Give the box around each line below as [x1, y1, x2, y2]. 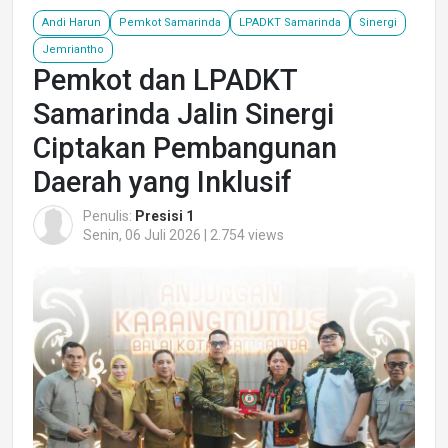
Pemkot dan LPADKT [33, 62, 297, 97]
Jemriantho [42, 42, 104, 56]
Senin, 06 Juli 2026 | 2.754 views [83, 226, 284, 243]
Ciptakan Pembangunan [33, 130, 337, 165]
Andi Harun [42, 15, 101, 29]
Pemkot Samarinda [119, 15, 221, 29]
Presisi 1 [135, 207, 194, 224]
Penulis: [83, 207, 135, 224]
